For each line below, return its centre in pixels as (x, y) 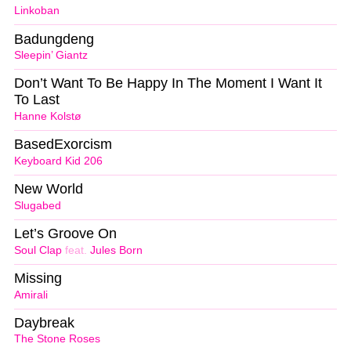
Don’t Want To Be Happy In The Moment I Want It (168, 83)
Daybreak (44, 322)
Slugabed (38, 205)
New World (49, 189)
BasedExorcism (63, 145)
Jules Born (116, 250)
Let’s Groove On (65, 233)
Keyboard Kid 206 (58, 161)
